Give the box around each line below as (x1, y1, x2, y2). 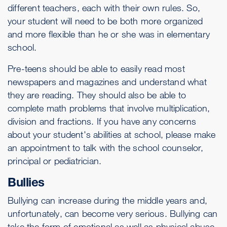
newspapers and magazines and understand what (8, 76, 207, 87)
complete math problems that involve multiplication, (8, 102, 210, 113)
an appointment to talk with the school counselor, (8, 142, 203, 153)
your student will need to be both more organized (8, 15, 203, 26)
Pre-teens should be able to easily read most (8, 63, 185, 74)
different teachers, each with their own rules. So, (8, 2, 201, 13)
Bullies (8, 175, 45, 190)
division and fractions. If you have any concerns (8, 116, 197, 127)
